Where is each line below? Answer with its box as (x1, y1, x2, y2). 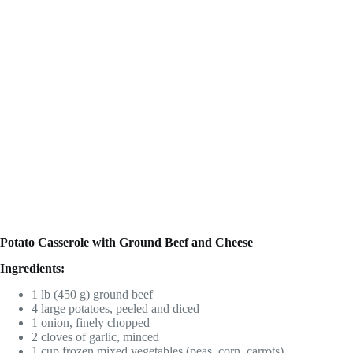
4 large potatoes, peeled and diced (32, 301, 199, 315)
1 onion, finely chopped (32, 315, 150, 329)
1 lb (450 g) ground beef (32, 287, 153, 301)
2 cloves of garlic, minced (32, 329, 159, 344)
